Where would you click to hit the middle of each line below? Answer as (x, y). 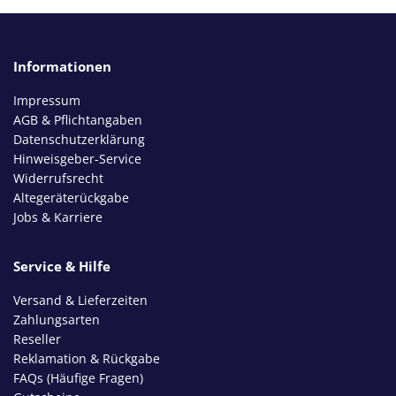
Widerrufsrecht (58, 178)
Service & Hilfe (62, 266)
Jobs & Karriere (58, 217)
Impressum (47, 100)
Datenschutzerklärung (79, 139)
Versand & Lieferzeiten (80, 300)
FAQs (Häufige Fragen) (78, 377)
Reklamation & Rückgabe (87, 358)
